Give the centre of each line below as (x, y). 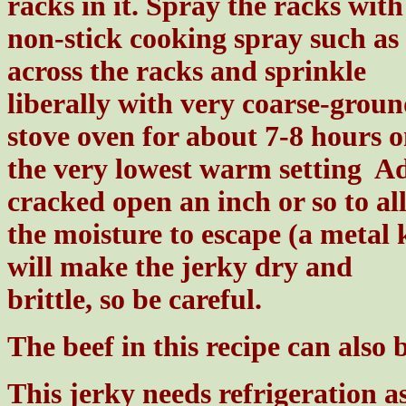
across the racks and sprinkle (187, 71)
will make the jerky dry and (180, 266)
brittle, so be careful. (135, 299)
